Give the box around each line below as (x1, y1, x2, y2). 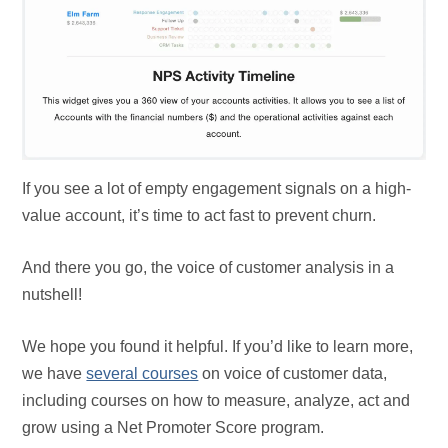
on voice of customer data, (198, 365, 388, 383)
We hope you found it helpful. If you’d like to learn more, (22, 338, 414, 356)
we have (22, 365, 87, 383)
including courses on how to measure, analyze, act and (22, 392, 411, 410)
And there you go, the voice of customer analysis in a (22, 259, 395, 277)
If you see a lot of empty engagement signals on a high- (22, 180, 412, 198)
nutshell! (22, 286, 83, 304)
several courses (86, 365, 199, 383)
